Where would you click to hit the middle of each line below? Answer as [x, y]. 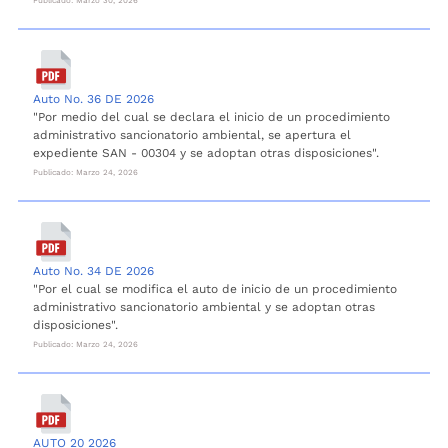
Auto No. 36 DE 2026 [93, 98]
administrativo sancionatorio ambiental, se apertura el [192, 134]
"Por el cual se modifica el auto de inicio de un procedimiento [215, 288]
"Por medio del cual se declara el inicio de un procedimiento [211, 116]
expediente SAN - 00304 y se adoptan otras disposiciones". [206, 152]
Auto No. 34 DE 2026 [93, 270]
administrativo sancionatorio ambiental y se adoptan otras [204, 306]
